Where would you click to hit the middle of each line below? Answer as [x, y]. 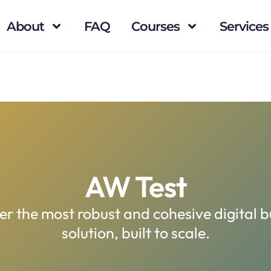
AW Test [135, 186]
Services [244, 26]
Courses [155, 26]
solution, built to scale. [135, 233]
